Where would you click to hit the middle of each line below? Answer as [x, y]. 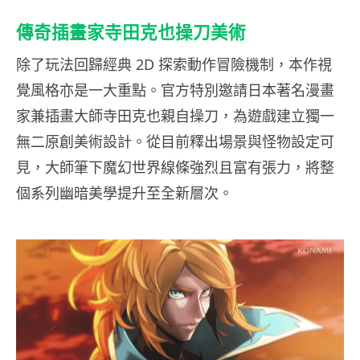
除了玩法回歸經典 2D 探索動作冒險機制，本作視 [174, 64]
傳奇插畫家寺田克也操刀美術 [131, 32]
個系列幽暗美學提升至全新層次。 [125, 192]
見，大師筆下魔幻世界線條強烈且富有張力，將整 [175, 167]
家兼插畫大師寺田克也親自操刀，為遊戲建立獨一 [175, 115]
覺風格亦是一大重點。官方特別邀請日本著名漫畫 [175, 90]
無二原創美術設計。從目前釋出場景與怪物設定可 [175, 141]
